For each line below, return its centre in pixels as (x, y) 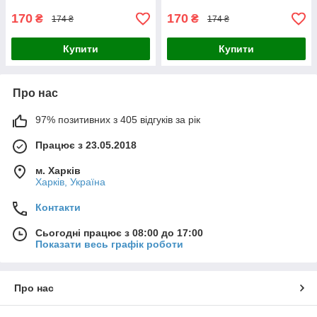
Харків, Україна (70, 182)
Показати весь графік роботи (109, 244)
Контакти (58, 208)
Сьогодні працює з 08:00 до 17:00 (119, 233)
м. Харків (58, 171)
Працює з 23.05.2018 (86, 145)
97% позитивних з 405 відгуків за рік (118, 120)
